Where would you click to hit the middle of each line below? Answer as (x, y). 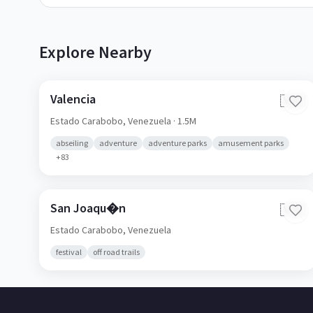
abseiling (72, 143)
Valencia (73, 99)
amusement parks (251, 143)
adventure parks (177, 143)
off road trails (116, 252)
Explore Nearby (95, 52)
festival (69, 252)
